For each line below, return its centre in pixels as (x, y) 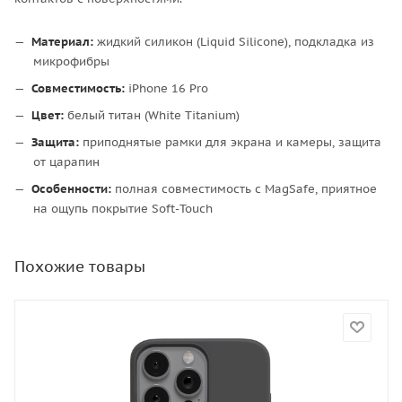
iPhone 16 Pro (166, 88)
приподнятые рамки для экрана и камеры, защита (230, 142)
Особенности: (71, 188)
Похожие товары (80, 266)
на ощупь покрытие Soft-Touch (123, 208)
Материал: (62, 41)
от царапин (66, 162)
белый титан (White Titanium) (152, 115)
